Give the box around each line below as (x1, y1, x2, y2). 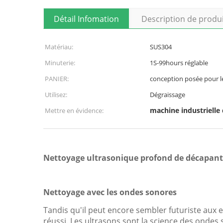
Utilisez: (45, 90, 67, 99)
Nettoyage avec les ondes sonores (43, 187, 177, 198)
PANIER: (45, 74, 69, 83)
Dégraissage (150, 90, 185, 99)
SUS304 (150, 42, 172, 51)
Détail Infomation (54, 13, 119, 24)
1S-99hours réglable (150, 58, 208, 67)
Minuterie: (45, 58, 75, 67)
